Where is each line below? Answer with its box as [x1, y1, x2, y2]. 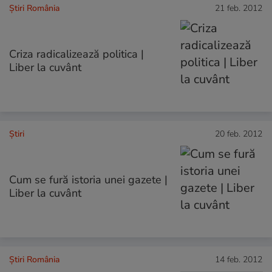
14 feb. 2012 [215, 254, 262, 266]
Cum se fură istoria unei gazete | [9, 172, 168, 188]
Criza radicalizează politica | [9, 46, 144, 61]
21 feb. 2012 [215, 2, 262, 14]
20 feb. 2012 [215, 127, 262, 140]
